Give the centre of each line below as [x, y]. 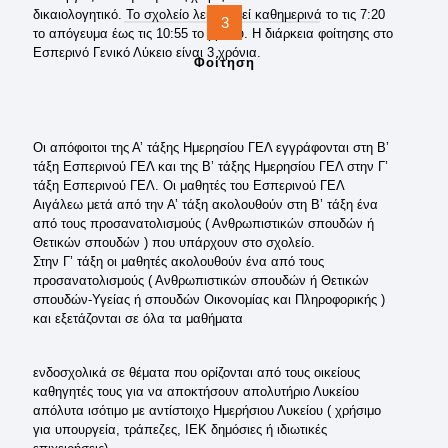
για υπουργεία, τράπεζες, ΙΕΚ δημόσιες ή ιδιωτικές [180, 429]
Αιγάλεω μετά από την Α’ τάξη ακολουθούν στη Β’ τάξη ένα [205, 204]
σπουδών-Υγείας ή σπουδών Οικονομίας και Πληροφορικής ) [209, 299]
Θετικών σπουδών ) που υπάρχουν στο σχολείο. [174, 242]
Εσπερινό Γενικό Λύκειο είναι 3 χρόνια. [147, 52]
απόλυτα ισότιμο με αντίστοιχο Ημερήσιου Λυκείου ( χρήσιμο [207, 410]
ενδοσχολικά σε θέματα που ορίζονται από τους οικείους [196, 372]
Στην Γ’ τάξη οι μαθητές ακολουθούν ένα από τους [178, 261]
